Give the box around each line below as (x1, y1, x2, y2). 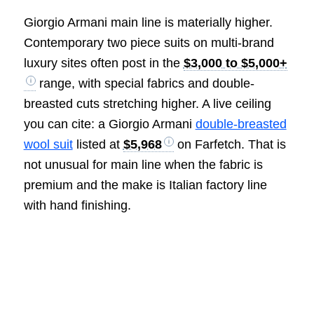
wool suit (23, 137, 73, 152)
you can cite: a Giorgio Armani (23, 117, 196, 132)
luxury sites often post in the (23, 56, 184, 71)
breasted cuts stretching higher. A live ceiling (23, 97, 271, 111)
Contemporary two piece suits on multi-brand (23, 36, 274, 50)
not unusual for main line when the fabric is (23, 158, 263, 172)
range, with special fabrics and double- (35, 76, 254, 91)
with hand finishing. (23, 198, 131, 213)
